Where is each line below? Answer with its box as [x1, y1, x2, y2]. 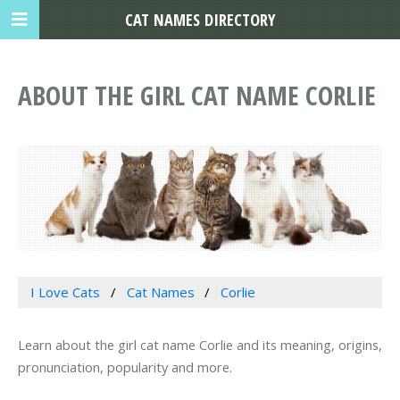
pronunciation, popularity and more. [18, 358, 232, 377]
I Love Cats [29, 283, 100, 302]
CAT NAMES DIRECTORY [124, 8, 276, 30]
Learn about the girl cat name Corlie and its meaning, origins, [18, 336, 382, 354]
